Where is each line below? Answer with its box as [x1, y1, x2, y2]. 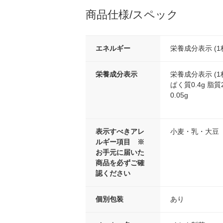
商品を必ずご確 [96, 159, 144, 167]
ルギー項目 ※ [96, 138, 144, 146]
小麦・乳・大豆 [170, 127, 219, 136]
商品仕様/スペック [86, 8, 178, 21]
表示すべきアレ [96, 127, 144, 136]
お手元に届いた [96, 148, 144, 157]
